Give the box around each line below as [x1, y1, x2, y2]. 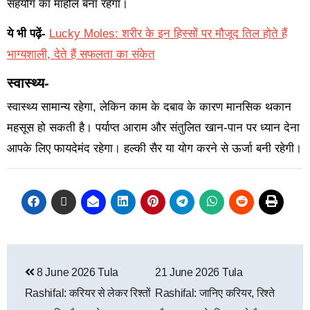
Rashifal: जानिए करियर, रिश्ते [155, 286, 275, 299]
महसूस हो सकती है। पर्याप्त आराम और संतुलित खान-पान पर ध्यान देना [6, 120, 300, 134]
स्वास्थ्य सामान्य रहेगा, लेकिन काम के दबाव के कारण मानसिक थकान [6, 100, 291, 113]
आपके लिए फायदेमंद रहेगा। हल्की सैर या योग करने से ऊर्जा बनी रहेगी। [6, 141, 302, 155]
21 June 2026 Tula [155, 266, 243, 278]
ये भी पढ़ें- [6, 27, 46, 41]
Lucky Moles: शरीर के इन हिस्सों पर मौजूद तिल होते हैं [48, 27, 287, 41]
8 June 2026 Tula [34, 266, 118, 278]
